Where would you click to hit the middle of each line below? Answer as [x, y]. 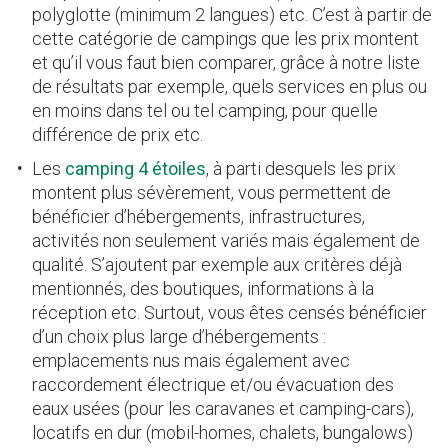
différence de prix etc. [117, 134]
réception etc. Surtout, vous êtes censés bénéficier [229, 312]
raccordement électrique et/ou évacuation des [213, 384]
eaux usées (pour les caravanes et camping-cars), [223, 408]
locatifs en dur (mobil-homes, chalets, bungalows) [222, 432]
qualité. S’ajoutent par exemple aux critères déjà [217, 264]
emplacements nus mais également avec [191, 360]
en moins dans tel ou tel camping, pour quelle [205, 110]
